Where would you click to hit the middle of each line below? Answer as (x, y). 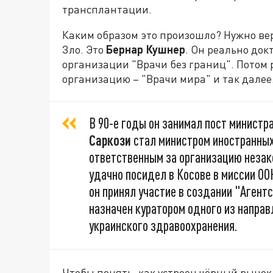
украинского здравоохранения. (163, 225)
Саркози (110, 140)
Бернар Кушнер (146, 49)
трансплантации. (107, 9)
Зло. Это (84, 49)
